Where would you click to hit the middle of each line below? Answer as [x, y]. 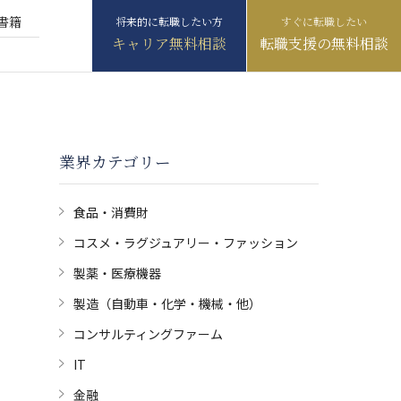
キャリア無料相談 [169, 43]
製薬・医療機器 [118, 273]
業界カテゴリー [115, 162]
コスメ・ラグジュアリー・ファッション [186, 243]
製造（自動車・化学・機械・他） [168, 304]
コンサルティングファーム [149, 334]
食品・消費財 [111, 213]
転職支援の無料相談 [324, 43]
